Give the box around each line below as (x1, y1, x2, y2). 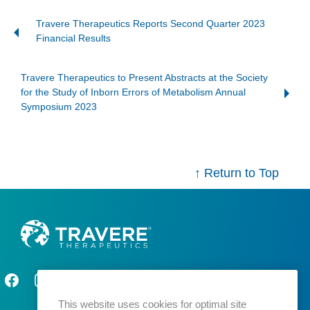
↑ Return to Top (194, 165, 279, 180)
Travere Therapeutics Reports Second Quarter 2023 (36, 17, 265, 29)
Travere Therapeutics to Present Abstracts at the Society (21, 71, 268, 83)
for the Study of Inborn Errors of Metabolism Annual (21, 86, 246, 98)
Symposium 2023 (21, 100, 97, 112)
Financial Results (36, 32, 111, 44)
